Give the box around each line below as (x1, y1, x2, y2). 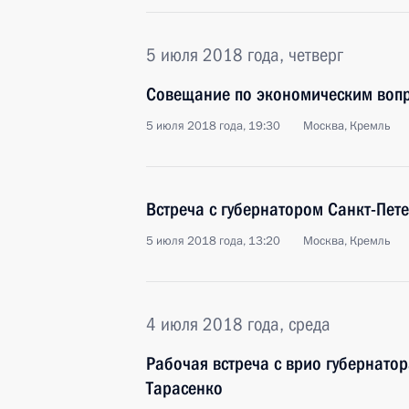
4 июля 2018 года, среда (146, 313, 330, 335)
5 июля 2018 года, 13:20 (146, 233, 280, 249)
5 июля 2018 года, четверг (146, 44, 343, 66)
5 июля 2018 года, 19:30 (146, 118, 280, 134)
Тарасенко (146, 377, 223, 399)
